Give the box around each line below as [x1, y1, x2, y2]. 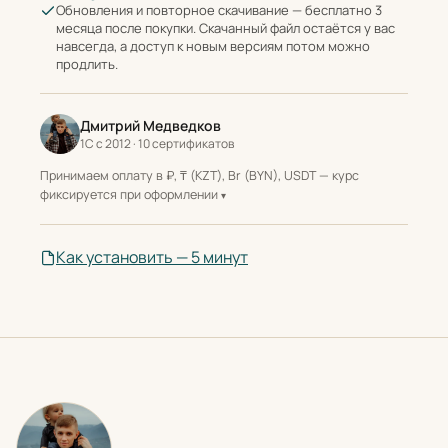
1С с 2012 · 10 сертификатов [80, 135, 234, 153]
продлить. [56, 55, 118, 74]
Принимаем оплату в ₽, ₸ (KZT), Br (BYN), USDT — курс [40, 167, 359, 185]
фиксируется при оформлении [40, 186, 221, 204]
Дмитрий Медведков [80, 116, 221, 136]
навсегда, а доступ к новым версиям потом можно [56, 37, 370, 56]
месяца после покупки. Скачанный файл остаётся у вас [56, 19, 395, 38]
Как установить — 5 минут [56, 246, 248, 269]
